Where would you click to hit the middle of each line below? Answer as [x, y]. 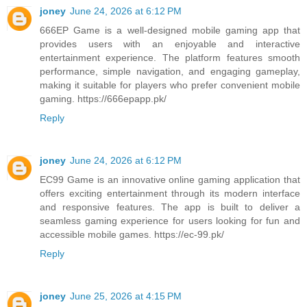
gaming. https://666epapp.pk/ [103, 98]
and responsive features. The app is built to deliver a [170, 207]
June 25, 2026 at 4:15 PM [126, 296]
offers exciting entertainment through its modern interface [170, 193]
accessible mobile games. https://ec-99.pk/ [132, 234]
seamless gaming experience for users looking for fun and [170, 220]
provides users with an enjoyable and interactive [170, 44]
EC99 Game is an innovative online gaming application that [170, 179]
